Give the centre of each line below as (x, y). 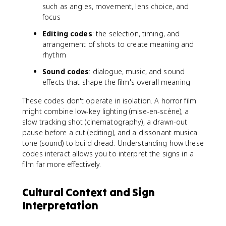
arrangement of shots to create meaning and (118, 44)
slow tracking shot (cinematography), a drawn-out (105, 122)
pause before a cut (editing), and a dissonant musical (110, 132)
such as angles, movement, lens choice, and (116, 6)
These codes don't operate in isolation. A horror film (109, 101)
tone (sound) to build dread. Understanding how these (113, 143)
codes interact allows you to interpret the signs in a (108, 154)
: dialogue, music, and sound (137, 71)
